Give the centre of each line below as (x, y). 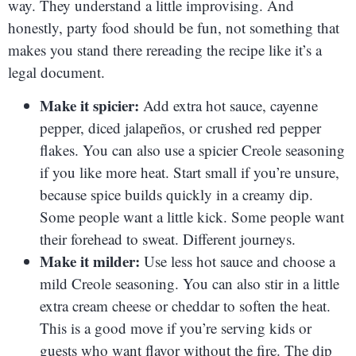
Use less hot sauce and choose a (238, 261)
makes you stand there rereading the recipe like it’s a (165, 49)
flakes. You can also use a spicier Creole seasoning (192, 150)
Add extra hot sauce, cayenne (228, 106)
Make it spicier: (89, 106)
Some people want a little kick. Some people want (192, 217)
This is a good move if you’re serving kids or (176, 328)
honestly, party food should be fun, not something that (174, 27)
